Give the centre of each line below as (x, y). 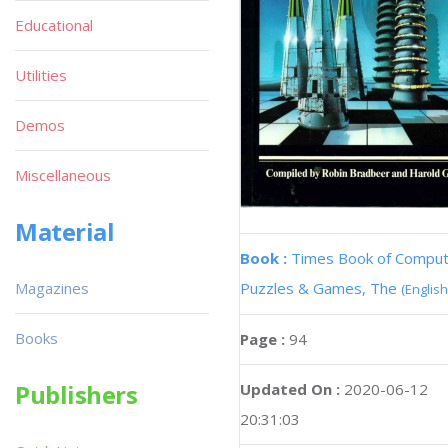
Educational (54, 25)
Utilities (41, 75)
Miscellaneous (63, 175)
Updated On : (290, 389)
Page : (264, 339)
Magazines (52, 288)
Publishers (76, 394)
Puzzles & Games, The (320, 288)
